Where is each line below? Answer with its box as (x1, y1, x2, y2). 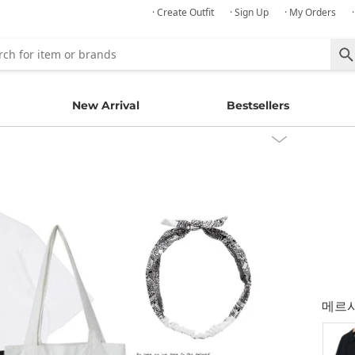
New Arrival (71, 98, 139, 113)
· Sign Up (230, 6, 269, 19)
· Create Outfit (152, 6, 214, 19)
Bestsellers (227, 98, 290, 113)
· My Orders (284, 6, 336, 19)
